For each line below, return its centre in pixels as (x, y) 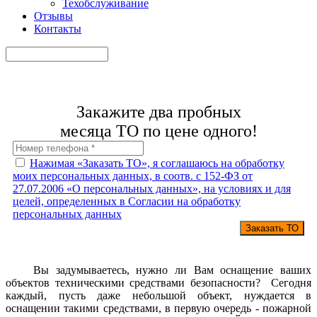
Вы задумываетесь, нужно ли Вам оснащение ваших (158, 270)
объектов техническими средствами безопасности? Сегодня (158, 283)
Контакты (58, 29)
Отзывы (53, 16)
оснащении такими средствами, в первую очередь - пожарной (158, 308)
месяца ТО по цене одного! (158, 131)
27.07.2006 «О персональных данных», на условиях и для (152, 189)
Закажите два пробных (158, 112)
